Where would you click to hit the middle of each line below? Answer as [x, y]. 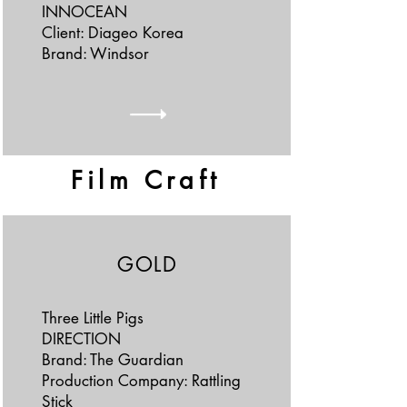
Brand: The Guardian [112, 360]
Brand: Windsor [95, 54]
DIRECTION [81, 339]
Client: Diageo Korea [112, 33]
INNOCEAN [84, 12]
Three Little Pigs [92, 318]
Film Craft [145, 180]
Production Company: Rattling [141, 381]
